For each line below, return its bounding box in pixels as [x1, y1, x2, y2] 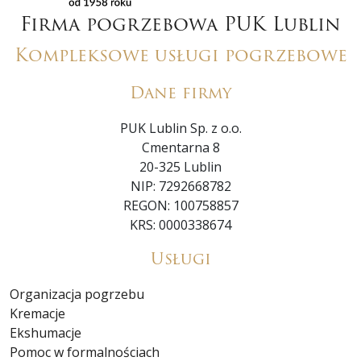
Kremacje [10, 305, 65, 323]
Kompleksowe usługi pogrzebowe [14, 43, 347, 69]
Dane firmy [129, 81, 232, 106]
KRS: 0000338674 [130, 216, 231, 234]
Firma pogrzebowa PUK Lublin [20, 10, 341, 39]
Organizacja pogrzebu [10, 285, 144, 304]
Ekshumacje [10, 324, 81, 342]
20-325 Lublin [139, 158, 222, 176]
